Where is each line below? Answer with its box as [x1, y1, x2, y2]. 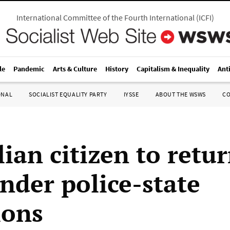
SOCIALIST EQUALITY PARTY [29, 90, 107, 98]
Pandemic [13, 64, 45, 73]
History [105, 64, 128, 73]
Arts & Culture [53, 64, 97, 73]
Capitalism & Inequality [137, 64, 209, 73]
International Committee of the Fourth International [16, 12, 195, 23]
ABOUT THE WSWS [155, 90, 206, 98]
